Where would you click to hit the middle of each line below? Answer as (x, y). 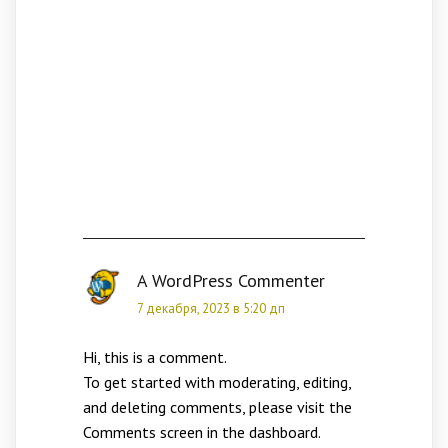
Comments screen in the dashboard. (201, 431)
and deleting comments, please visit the (217, 406)
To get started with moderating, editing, (216, 381)
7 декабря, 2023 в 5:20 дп (210, 308)
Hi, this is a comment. (154, 356)
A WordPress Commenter (230, 280)
